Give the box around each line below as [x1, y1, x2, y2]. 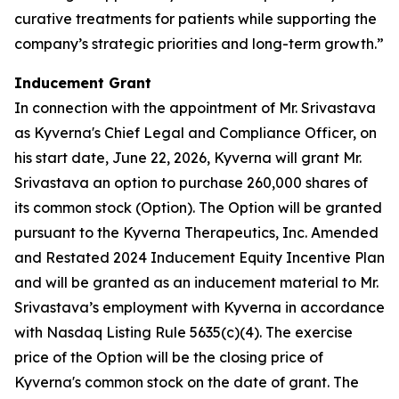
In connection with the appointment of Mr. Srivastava [14, 99, 376, 117]
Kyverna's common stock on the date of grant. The [14, 373, 359, 391]
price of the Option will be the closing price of [14, 348, 323, 366]
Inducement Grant [14, 74, 151, 92]
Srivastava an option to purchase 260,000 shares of [14, 174, 368, 191]
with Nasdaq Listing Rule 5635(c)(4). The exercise [14, 323, 353, 341]
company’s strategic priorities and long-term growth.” [14, 35, 384, 53]
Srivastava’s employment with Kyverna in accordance [14, 298, 385, 316]
